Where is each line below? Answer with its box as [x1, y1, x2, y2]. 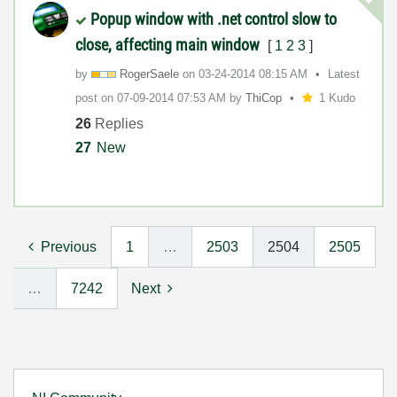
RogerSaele [120, 66, 179, 81]
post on [75, 90, 117, 105]
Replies [91, 116, 144, 132]
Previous [41, 238, 97, 254]
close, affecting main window [75, 35, 263, 54]
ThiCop [245, 90, 282, 105]
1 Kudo [318, 90, 355, 105]
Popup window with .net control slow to [90, 9, 337, 28]
